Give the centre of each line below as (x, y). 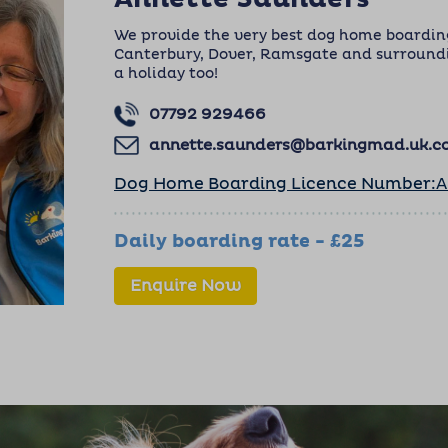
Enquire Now (185, 286)
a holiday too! (170, 74)
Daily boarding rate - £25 (239, 242)
